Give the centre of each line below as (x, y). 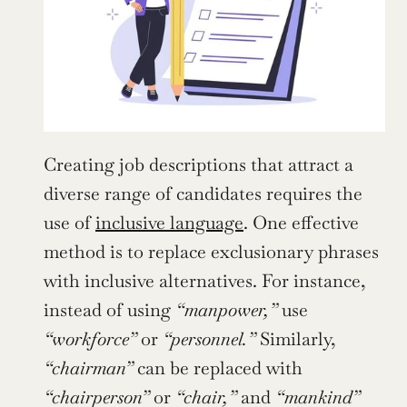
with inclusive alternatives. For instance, (205, 280)
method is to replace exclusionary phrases (211, 251)
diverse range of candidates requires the (203, 193)
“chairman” (88, 367)
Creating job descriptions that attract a (199, 164)
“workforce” (90, 338)
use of (69, 222)
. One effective (301, 222)
